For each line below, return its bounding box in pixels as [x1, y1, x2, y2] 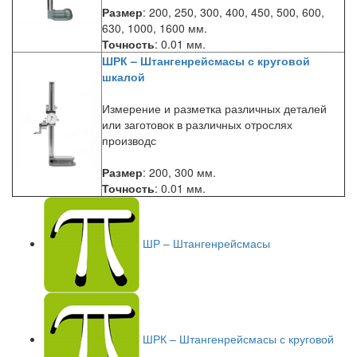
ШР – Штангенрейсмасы [143, 234, 270, 251]
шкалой [102, 69, 145, 84]
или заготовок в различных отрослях [102, 116, 292, 132]
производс [102, 132, 156, 148]
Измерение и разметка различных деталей [102, 100, 327, 116]
